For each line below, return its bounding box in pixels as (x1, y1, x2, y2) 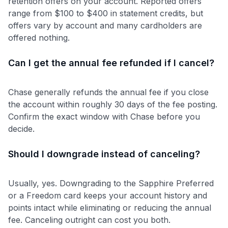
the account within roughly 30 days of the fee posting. (8, 99, 217, 109)
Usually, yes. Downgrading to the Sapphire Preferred (8, 178, 214, 188)
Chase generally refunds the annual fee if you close (8, 87, 209, 97)
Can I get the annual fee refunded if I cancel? (8, 57, 214, 68)
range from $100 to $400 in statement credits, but (8, 8, 203, 18)
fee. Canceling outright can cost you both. (8, 214, 170, 225)
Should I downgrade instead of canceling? (8, 148, 200, 159)
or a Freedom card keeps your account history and (8, 190, 207, 201)
